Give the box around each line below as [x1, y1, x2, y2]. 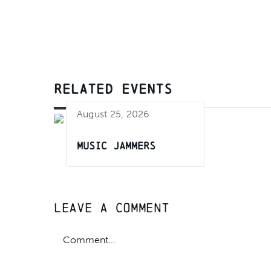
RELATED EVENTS [54, 81, 172, 97]
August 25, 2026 [77, 108, 150, 120]
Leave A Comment [54, 200, 169, 215]
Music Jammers [77, 140, 155, 152]
